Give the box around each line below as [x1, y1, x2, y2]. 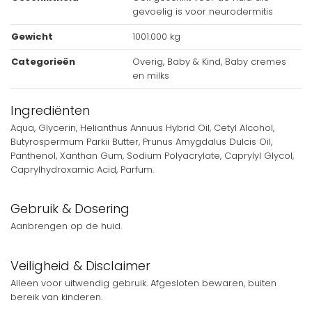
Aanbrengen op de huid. [10, 219, 122, 233]
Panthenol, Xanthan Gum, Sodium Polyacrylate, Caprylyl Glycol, [10, 148, 294, 162]
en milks [132, 69, 170, 83]
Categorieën [11, 55, 75, 69]
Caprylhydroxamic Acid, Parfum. [10, 162, 154, 176]
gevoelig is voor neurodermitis [132, 5, 274, 19]
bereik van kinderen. [10, 290, 102, 304]
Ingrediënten [10, 101, 90, 119]
